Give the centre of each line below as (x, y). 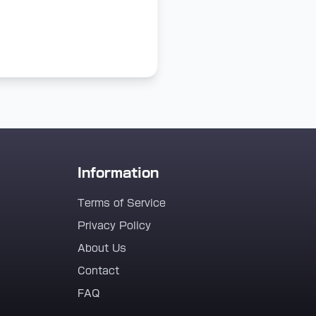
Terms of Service (122, 203)
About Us (102, 248)
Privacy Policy (114, 226)
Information (118, 173)
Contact (98, 271)
